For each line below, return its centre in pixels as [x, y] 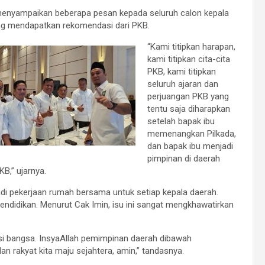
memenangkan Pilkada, [192, 134]
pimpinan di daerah [184, 159]
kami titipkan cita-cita [189, 59]
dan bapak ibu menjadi [190, 146]
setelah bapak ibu [181, 122]
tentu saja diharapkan [189, 109]
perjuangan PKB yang [188, 97]
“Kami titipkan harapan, [191, 47]
